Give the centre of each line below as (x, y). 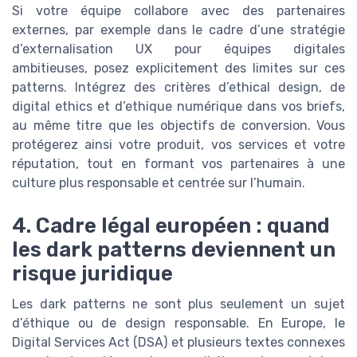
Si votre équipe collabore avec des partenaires (178, 10)
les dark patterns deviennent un (174, 249)
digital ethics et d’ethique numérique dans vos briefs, (178, 106)
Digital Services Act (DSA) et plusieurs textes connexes (178, 342)
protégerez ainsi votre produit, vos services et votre (178, 144)
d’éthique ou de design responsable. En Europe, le (178, 323)
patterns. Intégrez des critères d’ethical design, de (178, 87)
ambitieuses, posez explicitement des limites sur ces (178, 68)
